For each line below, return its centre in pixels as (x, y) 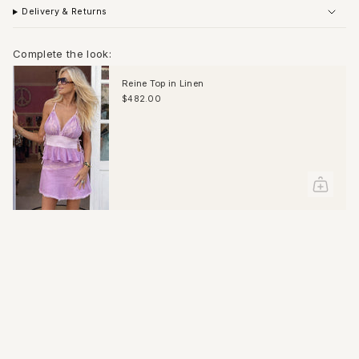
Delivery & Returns (65, 12)
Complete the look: (62, 54)
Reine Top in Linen (163, 83)
